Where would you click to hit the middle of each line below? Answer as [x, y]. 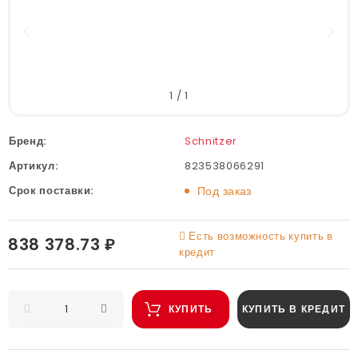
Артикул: [34, 165]
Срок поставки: [52, 190]
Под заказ [225, 191]
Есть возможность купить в [259, 236]
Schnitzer [211, 141]
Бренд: [28, 141]
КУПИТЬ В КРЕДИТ [294, 308]
